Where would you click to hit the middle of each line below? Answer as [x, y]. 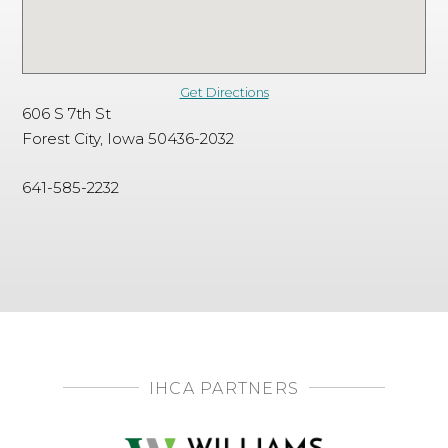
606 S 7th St [67, 113]
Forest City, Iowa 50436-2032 [128, 138]
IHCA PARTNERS [224, 388]
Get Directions [224, 93]
